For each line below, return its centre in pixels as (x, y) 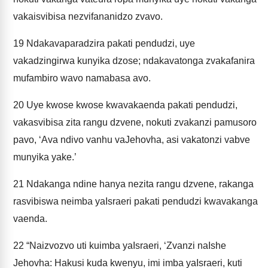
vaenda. (30, 219)
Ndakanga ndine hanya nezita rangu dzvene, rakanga (139, 184)
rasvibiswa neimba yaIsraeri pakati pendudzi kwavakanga (135, 201)
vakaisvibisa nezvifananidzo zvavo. (88, 16)
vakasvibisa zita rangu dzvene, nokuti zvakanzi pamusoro (135, 122)
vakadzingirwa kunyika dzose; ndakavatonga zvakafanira (134, 61)
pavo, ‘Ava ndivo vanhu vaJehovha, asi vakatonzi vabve (132, 140)
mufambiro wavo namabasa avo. (82, 78)
